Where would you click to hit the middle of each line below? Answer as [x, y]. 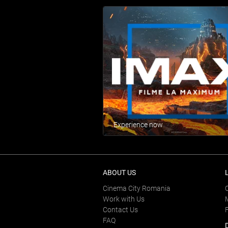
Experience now [138, 125]
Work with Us [124, 199]
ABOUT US [119, 173]
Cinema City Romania [137, 189]
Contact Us [120, 210]
